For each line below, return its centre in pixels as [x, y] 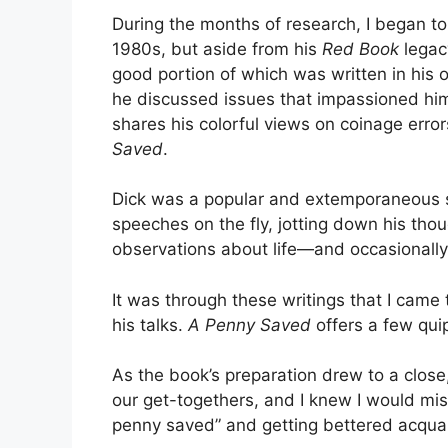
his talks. [150, 324]
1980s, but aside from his [217, 48]
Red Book [360, 48]
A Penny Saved [249, 324]
